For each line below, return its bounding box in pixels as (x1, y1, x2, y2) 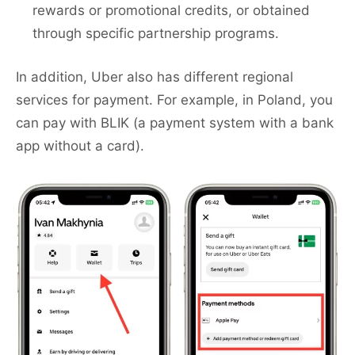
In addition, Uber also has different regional (16, 69, 293, 86)
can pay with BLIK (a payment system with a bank (16, 115, 334, 132)
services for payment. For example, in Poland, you (16, 92, 333, 109)
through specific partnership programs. (32, 25, 279, 42)
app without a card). (16, 138, 144, 155)
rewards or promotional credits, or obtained (32, 2, 310, 19)
